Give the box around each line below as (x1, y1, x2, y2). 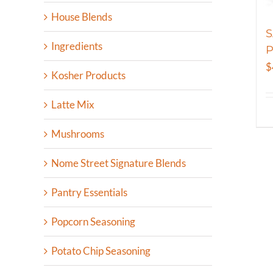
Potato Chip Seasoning (51, 244, 151, 258)
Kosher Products (51, 69, 126, 82)
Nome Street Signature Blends (51, 157, 186, 170)
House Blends (51, 10, 112, 24)
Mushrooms (51, 127, 104, 141)
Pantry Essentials (51, 186, 127, 199)
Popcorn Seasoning (51, 215, 135, 229)
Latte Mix (51, 98, 94, 112)
